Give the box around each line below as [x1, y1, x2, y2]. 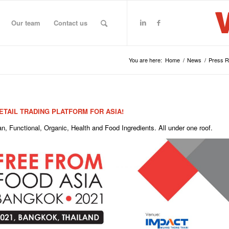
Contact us [54, 18, 87, 28]
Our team [11, 18, 40, 28]
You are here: [129, 56, 162, 64]
